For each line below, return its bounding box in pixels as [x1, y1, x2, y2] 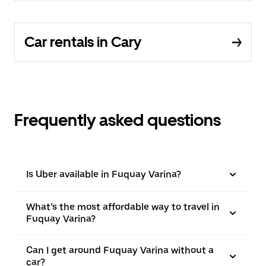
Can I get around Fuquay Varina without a [26, 245, 214, 256]
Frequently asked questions [14, 110, 221, 130]
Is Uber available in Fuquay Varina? [26, 169, 181, 180]
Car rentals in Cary [24, 33, 141, 50]
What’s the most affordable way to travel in [26, 201, 220, 213]
